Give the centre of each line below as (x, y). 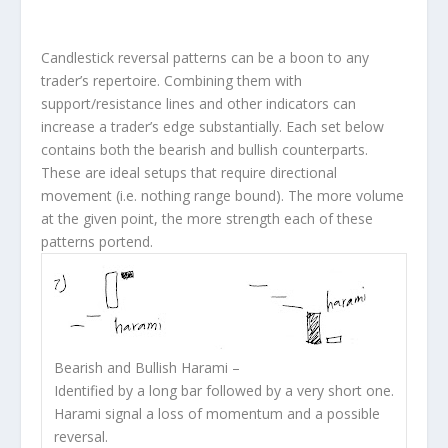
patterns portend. (96, 242)
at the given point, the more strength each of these (206, 219)
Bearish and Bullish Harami (140, 368)
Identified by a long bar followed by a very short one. (223, 391)
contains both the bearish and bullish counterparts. (204, 150)
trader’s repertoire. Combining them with (171, 81)
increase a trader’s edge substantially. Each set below (212, 127)
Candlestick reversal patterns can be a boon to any (204, 58)
